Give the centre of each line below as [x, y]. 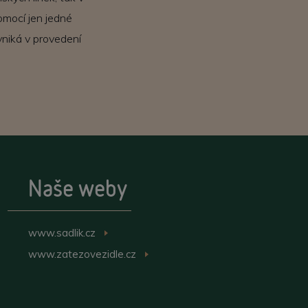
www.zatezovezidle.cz [82, 254]
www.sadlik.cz [62, 233]
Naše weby [77, 188]
